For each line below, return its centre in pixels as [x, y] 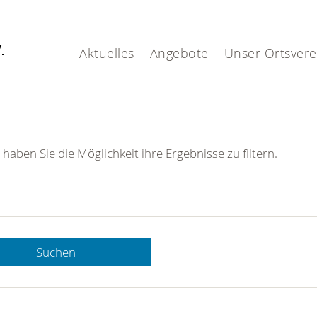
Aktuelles [107, 53]
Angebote [179, 53]
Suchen [56, 252]
